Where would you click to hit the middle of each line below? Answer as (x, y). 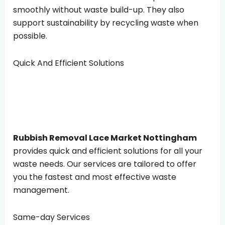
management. (41, 190)
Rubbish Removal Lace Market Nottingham (105, 138)
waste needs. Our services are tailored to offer (105, 164)
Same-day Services (51, 217)
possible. (30, 36)
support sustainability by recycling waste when (106, 23)
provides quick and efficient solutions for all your (108, 151)
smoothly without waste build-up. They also (99, 10)
